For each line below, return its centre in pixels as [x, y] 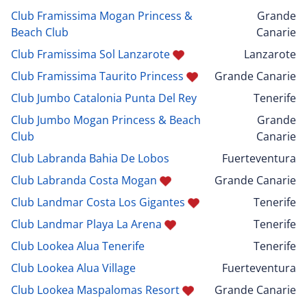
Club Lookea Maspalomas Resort [95, 290]
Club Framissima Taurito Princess [97, 76]
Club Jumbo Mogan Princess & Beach [106, 120]
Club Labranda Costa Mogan [84, 180]
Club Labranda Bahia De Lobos [90, 158]
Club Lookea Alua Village [73, 268]
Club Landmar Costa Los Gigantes [98, 202]
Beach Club [40, 32]
